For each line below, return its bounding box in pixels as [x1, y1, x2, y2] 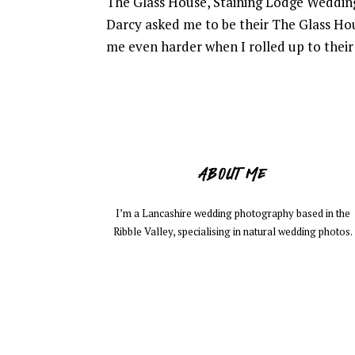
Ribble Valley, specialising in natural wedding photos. [113, 223, 353, 239]
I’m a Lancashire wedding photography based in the [115, 205, 350, 220]
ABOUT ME [198, 163, 267, 182]
